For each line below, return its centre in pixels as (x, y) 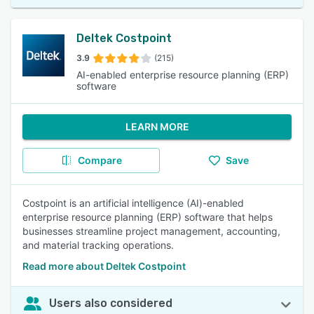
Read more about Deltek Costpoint (104, 266)
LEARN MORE (157, 127)
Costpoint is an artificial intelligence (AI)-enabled (133, 203)
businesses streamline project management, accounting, (151, 231)
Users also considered (111, 303)
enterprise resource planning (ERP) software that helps (148, 217)
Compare (100, 160)
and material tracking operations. (98, 245)
